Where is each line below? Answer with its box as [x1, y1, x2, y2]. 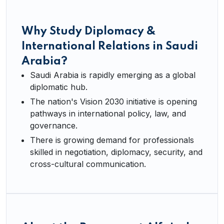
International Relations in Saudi [21, 41, 198, 52]
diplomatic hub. [30, 82, 87, 92]
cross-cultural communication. [30, 159, 146, 169]
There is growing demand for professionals [30, 135, 194, 145]
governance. [30, 120, 77, 130]
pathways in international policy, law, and [30, 108, 186, 118]
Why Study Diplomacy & [21, 26, 155, 37]
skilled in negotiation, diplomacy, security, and [30, 147, 202, 157]
